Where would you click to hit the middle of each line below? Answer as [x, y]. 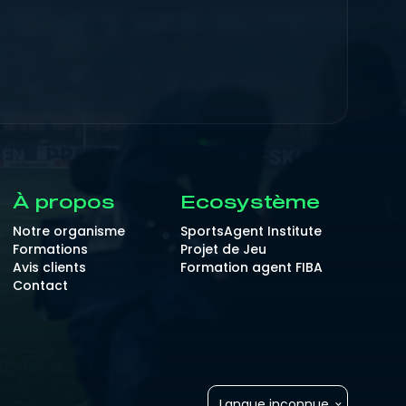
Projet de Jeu [223, 249]
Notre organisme [69, 231]
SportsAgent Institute [251, 231]
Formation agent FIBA [251, 267]
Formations [50, 249]
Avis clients [49, 267]
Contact [40, 285]
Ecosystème [250, 203]
